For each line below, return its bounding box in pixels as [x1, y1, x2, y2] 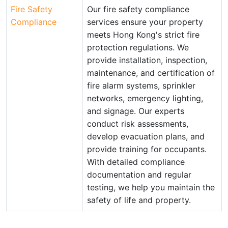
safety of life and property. [87, 195, 191, 205]
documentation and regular [87, 169, 191, 180]
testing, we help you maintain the [87, 182, 215, 192]
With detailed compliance [87, 157, 185, 167]
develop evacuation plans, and [87, 131, 205, 141]
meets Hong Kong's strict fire [87, 30, 199, 40]
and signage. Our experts [87, 106, 184, 116]
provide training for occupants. [87, 144, 207, 154]
